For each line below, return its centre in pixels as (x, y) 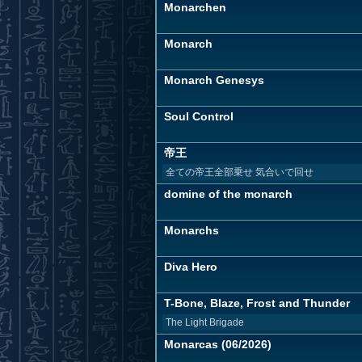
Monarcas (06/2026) (218, 344)
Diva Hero (191, 267)
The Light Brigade (205, 322)
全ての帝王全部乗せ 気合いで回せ (240, 172)
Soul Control (199, 116)
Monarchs (192, 230)
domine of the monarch (228, 194)
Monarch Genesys (214, 80)
